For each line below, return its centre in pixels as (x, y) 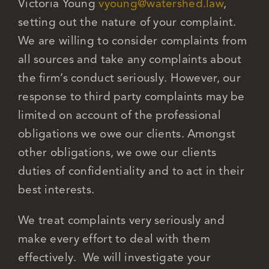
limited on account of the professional (119, 115)
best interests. (56, 189)
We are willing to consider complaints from (132, 40)
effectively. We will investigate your (114, 257)
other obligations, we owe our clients (117, 152)
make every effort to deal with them (114, 238)
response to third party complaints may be (131, 96)
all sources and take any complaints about (130, 59)
